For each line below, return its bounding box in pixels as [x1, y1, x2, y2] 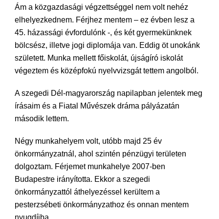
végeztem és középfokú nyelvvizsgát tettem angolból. [15, 66, 198, 75]
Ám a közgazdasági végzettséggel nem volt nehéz [15, 2, 188, 11]
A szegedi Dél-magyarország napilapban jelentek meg [15, 88, 202, 97]
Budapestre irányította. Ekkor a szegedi [15, 175, 150, 183]
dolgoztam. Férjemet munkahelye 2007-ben [15, 162, 165, 171]
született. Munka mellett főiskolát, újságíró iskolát [15, 53, 183, 62]
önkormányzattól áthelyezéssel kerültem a [15, 187, 160, 196]
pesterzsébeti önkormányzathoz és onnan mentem [15, 200, 189, 209]
